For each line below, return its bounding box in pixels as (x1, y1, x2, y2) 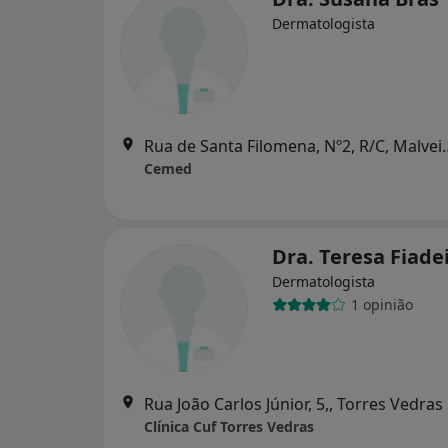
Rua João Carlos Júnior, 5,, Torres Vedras (144, 392, 443, 415)
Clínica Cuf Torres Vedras (144, 416, 314, 436)
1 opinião (350, 295, 413, 315)
